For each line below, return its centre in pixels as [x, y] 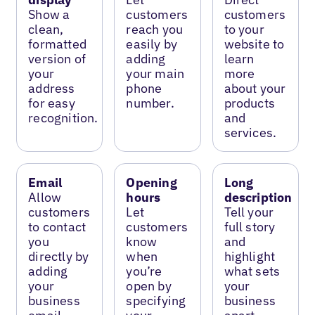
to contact [57, 226]
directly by [59, 256]
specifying [156, 300]
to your [244, 29]
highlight [250, 256]
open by [149, 285]
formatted [57, 44]
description [258, 197]
